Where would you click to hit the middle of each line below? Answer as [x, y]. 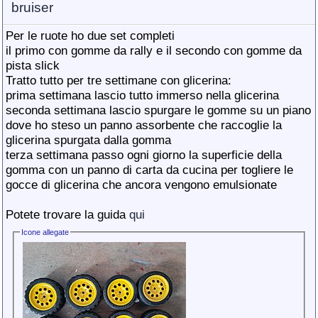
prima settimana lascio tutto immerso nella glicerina [142, 95]
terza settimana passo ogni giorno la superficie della [144, 155]
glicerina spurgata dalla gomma [88, 140]
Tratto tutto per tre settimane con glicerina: [119, 80]
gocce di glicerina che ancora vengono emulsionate [141, 185]
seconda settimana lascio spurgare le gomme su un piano [158, 110]
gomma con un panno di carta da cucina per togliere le [149, 170]
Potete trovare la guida [67, 214]
